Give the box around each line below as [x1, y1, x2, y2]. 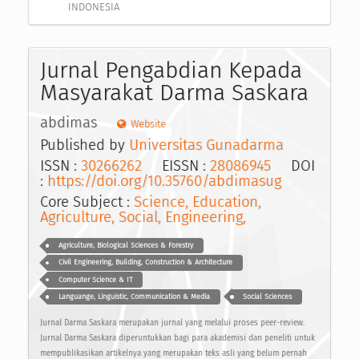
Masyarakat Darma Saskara [40, 79, 309, 107]
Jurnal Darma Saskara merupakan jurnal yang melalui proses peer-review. [40, 318, 305, 329]
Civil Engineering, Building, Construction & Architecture [58, 258, 232, 267]
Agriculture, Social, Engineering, [40, 208, 246, 227]
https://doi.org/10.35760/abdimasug [47, 171, 281, 190]
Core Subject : [40, 193, 134, 212]
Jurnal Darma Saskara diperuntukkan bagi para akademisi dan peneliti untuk [40, 333, 315, 344]
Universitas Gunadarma [129, 135, 284, 154]
